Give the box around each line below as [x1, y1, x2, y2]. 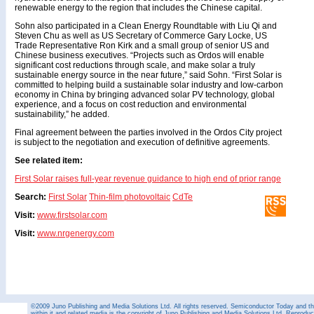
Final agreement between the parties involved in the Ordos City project [15, 128, 282, 137]
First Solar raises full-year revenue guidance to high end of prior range [15, 174, 281, 184]
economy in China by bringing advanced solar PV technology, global [15, 90, 275, 100]
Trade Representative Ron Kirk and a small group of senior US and [15, 41, 269, 50]
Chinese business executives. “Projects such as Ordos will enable [15, 50, 264, 60]
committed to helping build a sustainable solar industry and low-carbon [15, 80, 283, 90]
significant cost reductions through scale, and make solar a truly [15, 60, 255, 70]
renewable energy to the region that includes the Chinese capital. [15, 3, 262, 13]
